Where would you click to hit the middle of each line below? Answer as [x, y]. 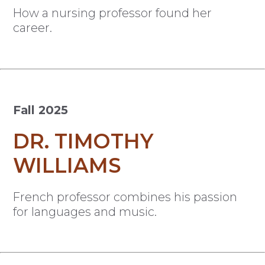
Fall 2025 [41, 110]
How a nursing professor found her [113, 13]
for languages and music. [85, 211]
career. [33, 28]
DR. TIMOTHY [83, 141]
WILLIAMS [67, 165]
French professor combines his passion [125, 197]
